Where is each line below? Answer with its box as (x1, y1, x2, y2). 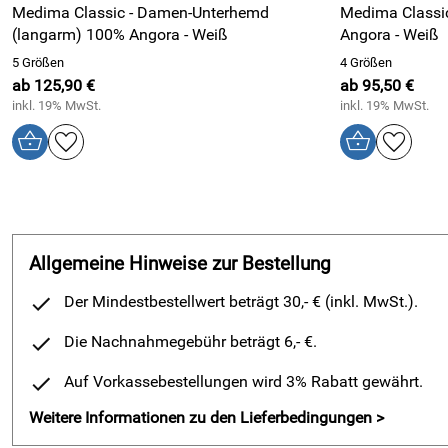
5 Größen (12, 55, 64, 70)
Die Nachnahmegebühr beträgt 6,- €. (64, 332, 317, 351)
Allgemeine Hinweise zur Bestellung (29, 253, 331, 275)
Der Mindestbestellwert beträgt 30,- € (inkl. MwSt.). (64, 292, 418, 311)
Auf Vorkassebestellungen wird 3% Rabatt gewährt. (64, 372, 423, 391)
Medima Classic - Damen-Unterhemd (12, 3, 269, 22)
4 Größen (339, 55, 392, 70)
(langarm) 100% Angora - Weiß (12, 25, 228, 44)
